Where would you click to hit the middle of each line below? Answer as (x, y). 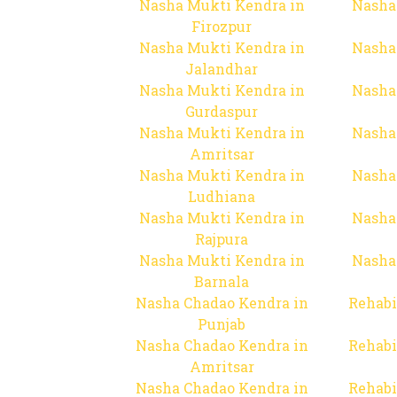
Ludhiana (222, 196)
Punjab (222, 324)
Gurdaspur (222, 111)
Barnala (222, 281)
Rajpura (222, 239)
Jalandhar (222, 69)
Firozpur (222, 26)
